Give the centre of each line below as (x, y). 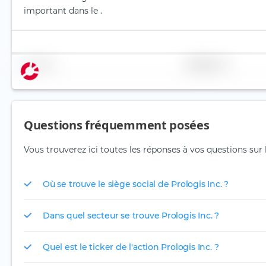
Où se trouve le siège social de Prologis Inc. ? (136, 184)
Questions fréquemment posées (117, 125)
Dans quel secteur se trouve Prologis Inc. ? (131, 215)
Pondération (203, 65)
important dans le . (63, 11)
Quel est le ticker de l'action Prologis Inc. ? (131, 247)
